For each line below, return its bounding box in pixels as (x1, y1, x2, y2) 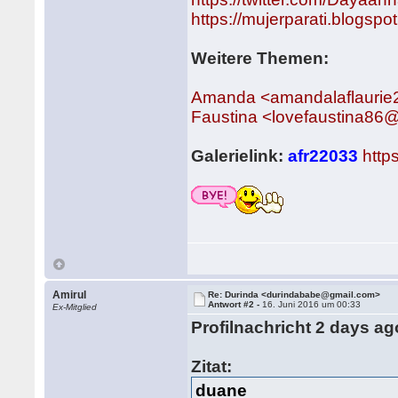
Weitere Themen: (191, 49, 330, 68)
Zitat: (191, 357, 233, 376)
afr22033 (288, 147, 359, 165)
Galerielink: (191, 147, 289, 165)
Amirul (52, 289, 87, 301)
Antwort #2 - (208, 299, 263, 309)
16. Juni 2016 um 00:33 (262, 299, 362, 309)
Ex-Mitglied (52, 302, 98, 312)
